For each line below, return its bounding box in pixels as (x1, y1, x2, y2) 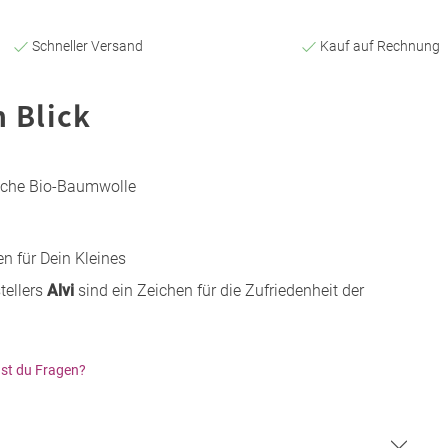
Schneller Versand (28, 37, 143, 54)
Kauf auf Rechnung (317, 37, 440, 54)
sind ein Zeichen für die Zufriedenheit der (74, 280, 364, 300)
